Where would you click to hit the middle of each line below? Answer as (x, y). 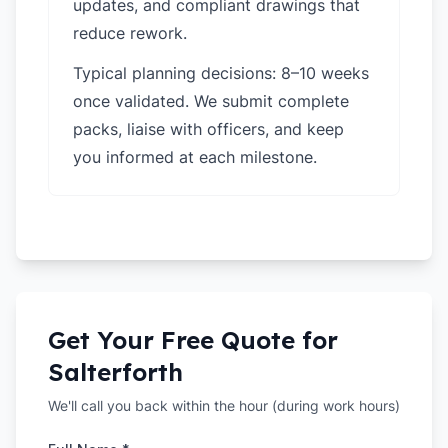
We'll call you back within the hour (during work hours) (224, 405)
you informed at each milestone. (195, 157)
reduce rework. (130, 33)
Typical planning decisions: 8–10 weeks (221, 73)
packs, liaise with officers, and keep (208, 129)
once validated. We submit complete (211, 101)
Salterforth (115, 372)
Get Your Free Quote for (193, 340)
